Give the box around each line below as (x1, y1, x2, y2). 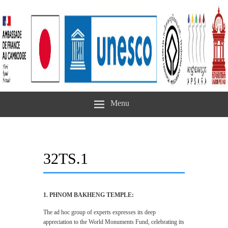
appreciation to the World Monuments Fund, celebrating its (43, 218, 184, 225)
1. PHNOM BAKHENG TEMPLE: (43, 191, 134, 198)
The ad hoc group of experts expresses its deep (43, 209, 156, 216)
